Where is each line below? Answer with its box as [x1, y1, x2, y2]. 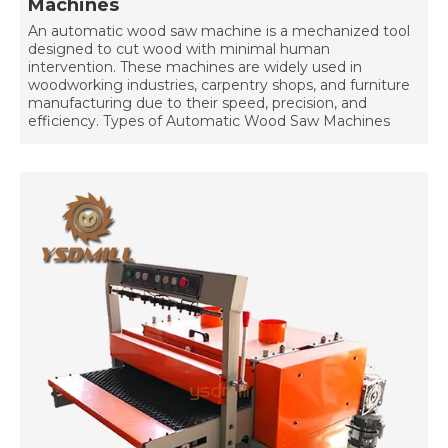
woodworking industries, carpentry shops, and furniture [28, 76, 410, 95]
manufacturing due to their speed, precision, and [28, 94, 367, 113]
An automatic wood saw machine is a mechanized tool [28, 22, 410, 41]
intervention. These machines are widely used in [28, 58, 362, 77]
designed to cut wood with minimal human [28, 40, 330, 59]
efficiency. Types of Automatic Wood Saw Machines [28, 112, 390, 131]
